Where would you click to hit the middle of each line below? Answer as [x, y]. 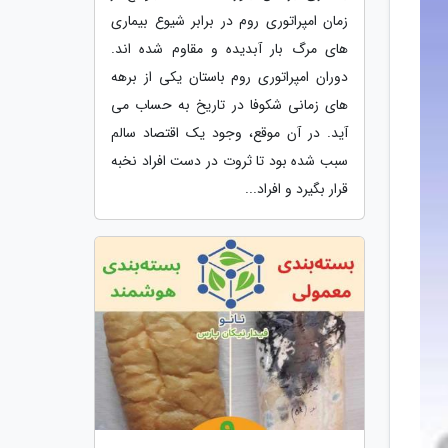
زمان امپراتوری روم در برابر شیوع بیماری [229, 20]
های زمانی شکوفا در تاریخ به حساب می [229, 104]
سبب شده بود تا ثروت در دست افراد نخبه [229, 160]
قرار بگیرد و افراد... [296, 188]
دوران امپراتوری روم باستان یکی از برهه [229, 76]
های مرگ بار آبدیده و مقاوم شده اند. [229, 48]
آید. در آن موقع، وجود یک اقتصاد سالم [229, 132]
